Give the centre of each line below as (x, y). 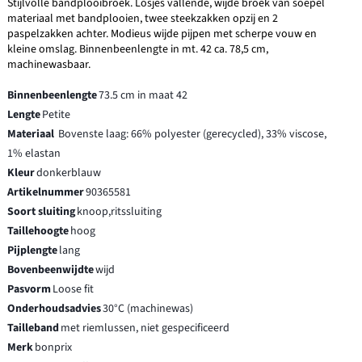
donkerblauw (69, 173)
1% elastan (34, 153)
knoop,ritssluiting (120, 211)
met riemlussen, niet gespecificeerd (145, 328)
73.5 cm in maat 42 (143, 95)
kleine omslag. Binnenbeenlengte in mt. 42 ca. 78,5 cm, (138, 49)
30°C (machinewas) (148, 308)
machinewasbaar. (49, 64)
